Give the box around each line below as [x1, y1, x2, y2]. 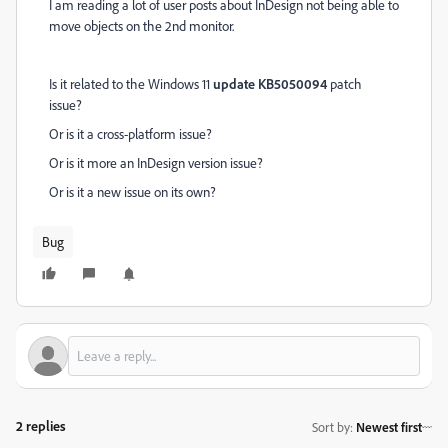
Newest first [356, 418, 422, 435]
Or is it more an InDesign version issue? [49, 154, 263, 171]
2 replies [16, 417, 66, 434]
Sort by [312, 418, 350, 435]
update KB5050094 [213, 75, 327, 92]
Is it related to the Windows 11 [49, 75, 213, 92]
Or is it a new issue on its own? [49, 183, 216, 200]
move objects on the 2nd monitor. [49, 17, 234, 34]
